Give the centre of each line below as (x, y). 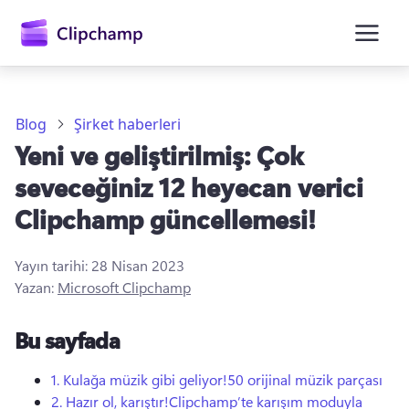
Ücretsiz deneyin (133, 313)
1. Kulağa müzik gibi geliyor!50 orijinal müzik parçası (217, 379)
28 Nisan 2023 (138, 265)
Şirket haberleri (127, 124)
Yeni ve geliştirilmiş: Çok (159, 155)
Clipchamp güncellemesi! (165, 219)
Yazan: (36, 287)
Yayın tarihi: (53, 265)
